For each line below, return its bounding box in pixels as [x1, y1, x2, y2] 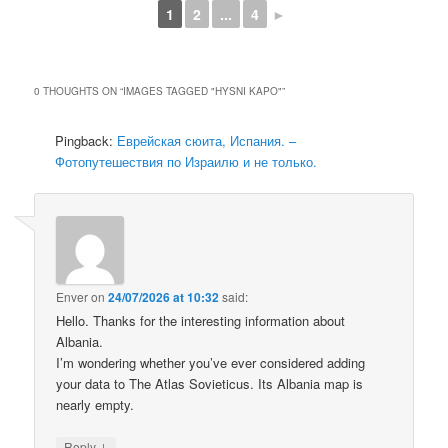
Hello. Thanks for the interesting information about [56, 310, 346, 330]
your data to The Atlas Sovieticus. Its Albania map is [56, 373, 364, 393]
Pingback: [55, 131, 118, 151]
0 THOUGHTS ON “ [34, 84, 124, 99]
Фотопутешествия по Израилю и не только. [55, 152, 318, 172]
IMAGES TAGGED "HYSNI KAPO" [123, 84, 283, 99]
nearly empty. [56, 394, 135, 414]
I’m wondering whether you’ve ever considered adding [56, 352, 366, 372]
